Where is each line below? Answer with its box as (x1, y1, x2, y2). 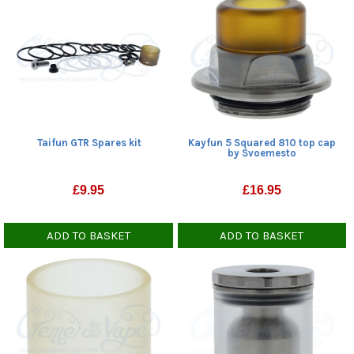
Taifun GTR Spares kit (36, 136, 141, 149)
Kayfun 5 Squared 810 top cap (188, 136, 337, 149)
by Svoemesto (228, 146, 297, 159)
